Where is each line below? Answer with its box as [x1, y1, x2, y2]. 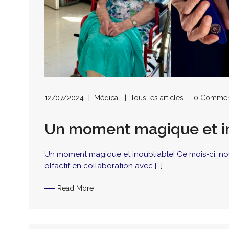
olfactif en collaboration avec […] [44, 161, 163, 170]
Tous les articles [130, 93, 184, 102]
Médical [94, 93, 120, 102]
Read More [57, 184, 94, 193]
